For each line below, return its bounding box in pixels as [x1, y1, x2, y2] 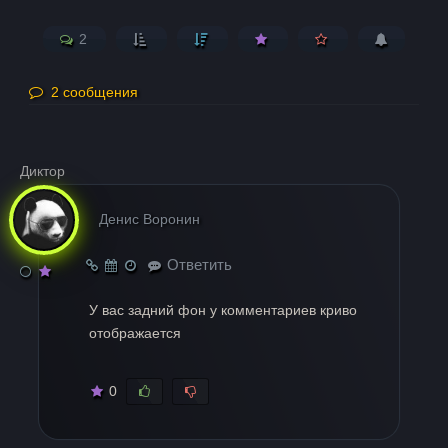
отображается [89, 325, 182, 341]
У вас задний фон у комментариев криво [89, 302, 358, 318]
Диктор [20, 163, 66, 179]
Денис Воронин [99, 211, 201, 227]
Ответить [163, 256, 233, 273]
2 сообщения [51, 84, 139, 100]
